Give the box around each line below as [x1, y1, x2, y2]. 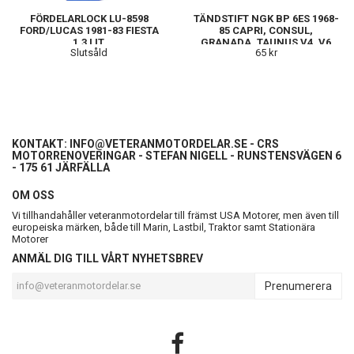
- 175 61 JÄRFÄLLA [12, 160, 110, 174]
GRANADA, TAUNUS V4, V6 [201, 36, 331, 48]
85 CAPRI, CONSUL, [219, 24, 313, 36]
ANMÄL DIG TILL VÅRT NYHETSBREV [12, 251, 203, 265]
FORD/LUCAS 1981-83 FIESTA [19, 24, 159, 36]
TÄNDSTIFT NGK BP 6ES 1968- [193, 12, 339, 24]
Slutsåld [70, 46, 107, 58]
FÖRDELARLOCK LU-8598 [29, 12, 149, 24]
